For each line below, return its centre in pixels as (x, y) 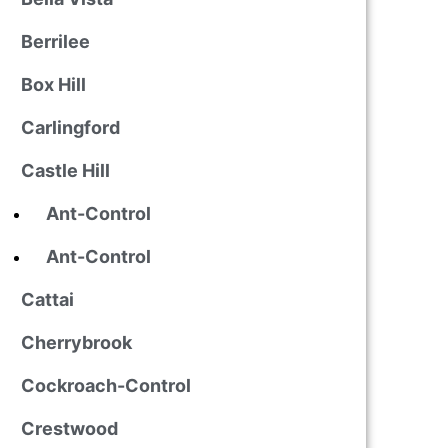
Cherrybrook (76, 342)
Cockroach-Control (105, 385)
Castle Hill (65, 170)
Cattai (47, 299)
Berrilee (55, 41)
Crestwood (69, 428)
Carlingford (70, 127)
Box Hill (53, 84)
